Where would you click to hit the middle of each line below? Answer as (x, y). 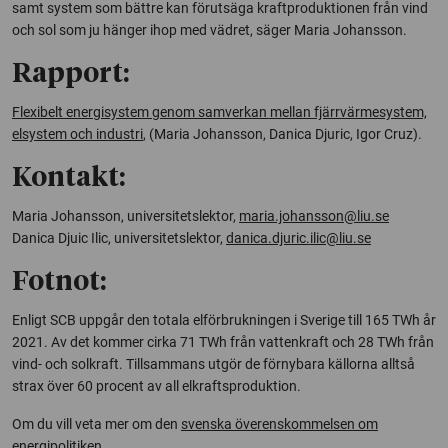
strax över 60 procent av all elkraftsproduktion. (156, 385)
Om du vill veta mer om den (96, 423)
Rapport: (70, 74)
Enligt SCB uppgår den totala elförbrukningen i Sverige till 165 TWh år (224, 319)
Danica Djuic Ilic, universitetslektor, (119, 237)
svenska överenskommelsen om (279, 423)
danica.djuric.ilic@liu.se (298, 237)
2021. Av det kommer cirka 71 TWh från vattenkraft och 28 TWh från (223, 341)
